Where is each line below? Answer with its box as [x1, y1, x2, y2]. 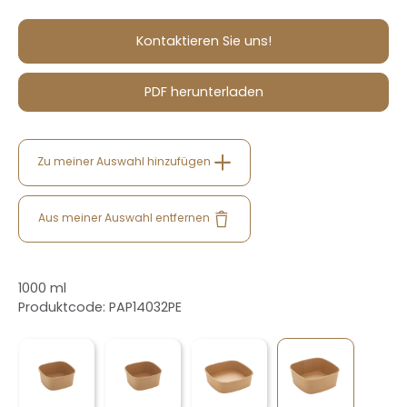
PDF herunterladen [144, 83, 263, 101]
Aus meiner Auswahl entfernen [38, 210, 213, 226]
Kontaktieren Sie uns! [135, 32, 272, 50]
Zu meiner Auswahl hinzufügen [37, 154, 213, 170]
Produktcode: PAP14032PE [18, 298, 182, 316]
